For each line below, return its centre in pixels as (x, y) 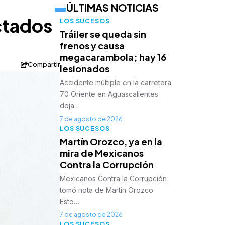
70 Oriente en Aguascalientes (109, 94)
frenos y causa (92, 46)
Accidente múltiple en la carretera (116, 83)
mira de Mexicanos (102, 153)
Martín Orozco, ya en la (111, 142)
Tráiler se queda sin (103, 34)
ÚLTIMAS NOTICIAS (113, 8)
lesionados (85, 69)
